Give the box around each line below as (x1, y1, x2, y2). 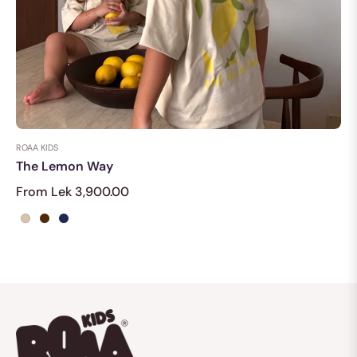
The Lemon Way (16, 157, 113, 175)
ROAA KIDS (16, 141, 58, 153)
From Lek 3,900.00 (16, 182, 129, 200)
